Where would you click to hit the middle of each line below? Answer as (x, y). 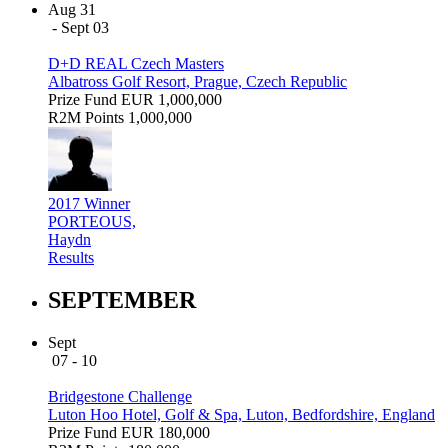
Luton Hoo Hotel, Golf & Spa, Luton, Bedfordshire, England (241, 414)
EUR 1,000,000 (171, 99)
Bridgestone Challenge (120, 396)
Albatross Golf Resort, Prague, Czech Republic (197, 81)
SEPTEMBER (122, 299)
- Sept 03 (80, 27)
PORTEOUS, (92, 221)
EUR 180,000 (165, 432)
